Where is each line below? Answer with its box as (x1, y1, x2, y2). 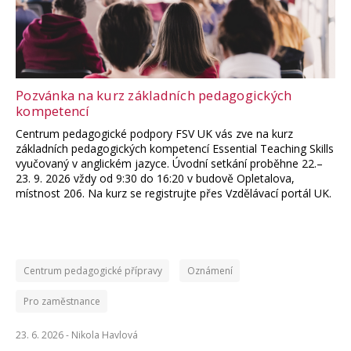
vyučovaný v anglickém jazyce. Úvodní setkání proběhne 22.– (16, 155, 323, 171)
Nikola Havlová (71, 327, 138, 342)
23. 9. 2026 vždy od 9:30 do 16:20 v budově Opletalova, (16, 170, 295, 186)
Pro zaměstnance (23, 294, 100, 308)
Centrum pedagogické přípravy (23, 263, 162, 277)
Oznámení (186, 263, 233, 277)
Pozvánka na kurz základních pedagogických (16, 86, 292, 105)
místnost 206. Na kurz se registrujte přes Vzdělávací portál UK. (16, 185, 331, 201)
